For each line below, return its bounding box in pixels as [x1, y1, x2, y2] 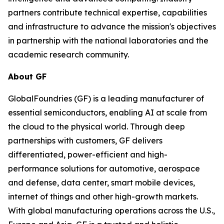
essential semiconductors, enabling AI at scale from [8, 107, 207, 117]
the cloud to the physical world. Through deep [8, 121, 185, 131]
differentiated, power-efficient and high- [8, 149, 167, 159]
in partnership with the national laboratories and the [8, 35, 208, 45]
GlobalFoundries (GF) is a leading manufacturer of [8, 93, 204, 103]
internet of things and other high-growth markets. [8, 191, 198, 201]
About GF [8, 71, 46, 81]
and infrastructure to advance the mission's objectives [8, 21, 216, 31]
